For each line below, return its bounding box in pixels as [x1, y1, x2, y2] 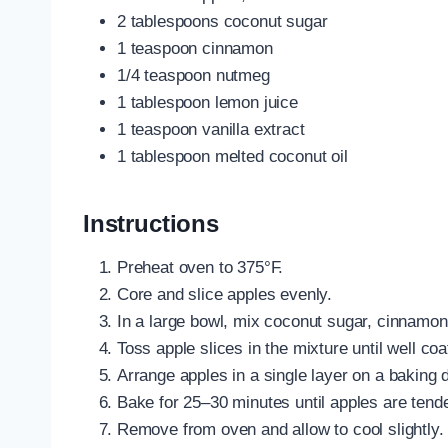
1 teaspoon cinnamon [117, 38, 273, 58]
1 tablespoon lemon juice [117, 92, 298, 112]
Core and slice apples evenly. [117, 284, 333, 304]
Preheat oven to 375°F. [117, 257, 284, 277]
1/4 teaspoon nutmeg [117, 65, 270, 85]
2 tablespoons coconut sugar [117, 11, 328, 31]
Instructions [83, 209, 219, 237]
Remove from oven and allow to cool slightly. [117, 419, 444, 439]
